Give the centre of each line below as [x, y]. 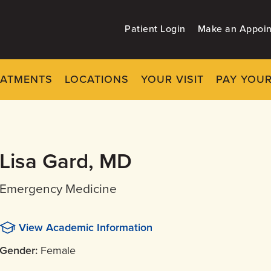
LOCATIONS [97, 79]
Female [58, 250]
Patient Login [155, 29]
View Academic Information [86, 227]
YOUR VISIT [172, 79]
